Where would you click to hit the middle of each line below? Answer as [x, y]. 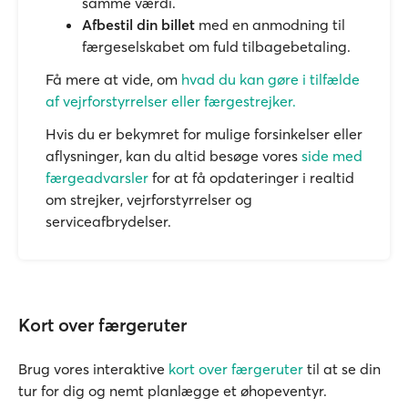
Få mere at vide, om [113, 79]
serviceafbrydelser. [108, 221]
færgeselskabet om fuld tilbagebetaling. [216, 46]
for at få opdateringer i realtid [251, 178]
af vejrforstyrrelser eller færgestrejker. [171, 101]
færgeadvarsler [97, 178]
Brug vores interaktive [93, 369]
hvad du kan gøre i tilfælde [270, 79]
